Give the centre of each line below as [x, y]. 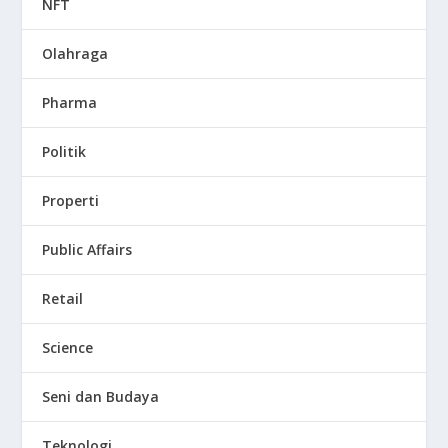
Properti [71, 200]
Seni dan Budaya [101, 396]
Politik [64, 151]
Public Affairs [87, 249]
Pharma [70, 102]
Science [68, 347]
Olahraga [75, 53]
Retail [63, 298]
